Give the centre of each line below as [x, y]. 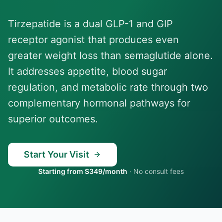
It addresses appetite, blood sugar [87, 71]
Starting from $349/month [83, 171]
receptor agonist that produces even [93, 40]
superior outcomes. [53, 119]
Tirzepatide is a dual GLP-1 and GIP [90, 24]
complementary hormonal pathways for [99, 103]
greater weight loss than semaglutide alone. [111, 55]
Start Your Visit [56, 154]
